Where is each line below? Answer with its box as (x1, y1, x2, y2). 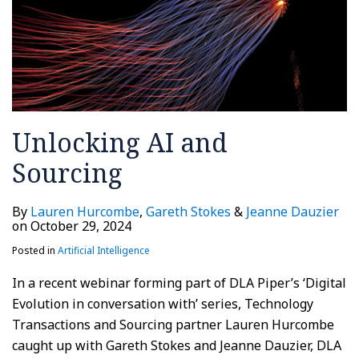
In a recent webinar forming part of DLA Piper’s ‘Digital (12, 274, 346, 292)
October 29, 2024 (30, 217, 131, 236)
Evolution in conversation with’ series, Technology (12, 295, 313, 313)
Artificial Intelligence (58, 244, 150, 258)
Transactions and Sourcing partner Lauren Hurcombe (12, 316, 334, 334)
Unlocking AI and (12, 125, 228, 160)
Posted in (12, 244, 58, 258)
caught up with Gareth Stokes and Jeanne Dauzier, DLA (12, 337, 341, 355)
